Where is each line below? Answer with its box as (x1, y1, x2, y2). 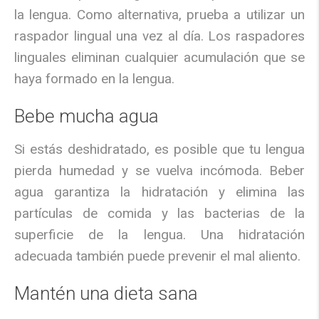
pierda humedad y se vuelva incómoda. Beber (14, 162, 305, 179)
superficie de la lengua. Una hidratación (14, 226, 305, 244)
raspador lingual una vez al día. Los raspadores (14, 28, 305, 45)
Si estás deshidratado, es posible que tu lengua (14, 141, 305, 158)
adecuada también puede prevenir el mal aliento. (14, 248, 300, 265)
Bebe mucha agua (14, 105, 159, 127)
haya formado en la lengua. (14, 70, 174, 88)
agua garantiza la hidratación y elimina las (14, 184, 305, 201)
